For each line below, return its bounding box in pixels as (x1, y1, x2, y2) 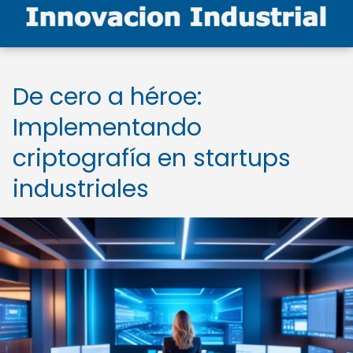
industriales (13, 173, 149, 206)
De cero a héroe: (13, 80, 202, 113)
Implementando (13, 111, 202, 144)
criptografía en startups (13, 142, 291, 175)
